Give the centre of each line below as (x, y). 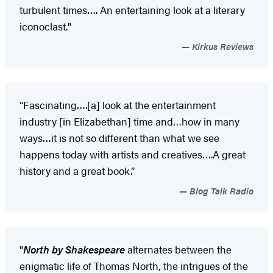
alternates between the (178, 250)
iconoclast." (45, 27)
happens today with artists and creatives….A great (133, 154)
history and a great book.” (77, 171)
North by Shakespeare (74, 250)
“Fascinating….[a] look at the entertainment (118, 105)
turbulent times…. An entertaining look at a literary (132, 10)
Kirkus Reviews (222, 46)
